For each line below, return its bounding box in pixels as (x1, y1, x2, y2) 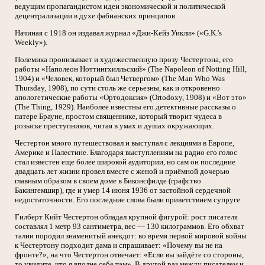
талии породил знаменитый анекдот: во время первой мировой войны (15, 231, 247, 240)
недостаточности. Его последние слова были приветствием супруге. (15, 195, 242, 204)
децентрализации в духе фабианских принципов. (15, 11, 177, 20)
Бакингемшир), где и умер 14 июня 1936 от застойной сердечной (15, 186, 231, 195)
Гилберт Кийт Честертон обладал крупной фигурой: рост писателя (15, 212, 238, 221)
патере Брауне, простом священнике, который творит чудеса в (15, 112, 222, 121)
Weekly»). (15, 38, 47, 47)
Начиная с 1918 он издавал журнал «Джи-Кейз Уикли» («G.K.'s (15, 28, 222, 37)
